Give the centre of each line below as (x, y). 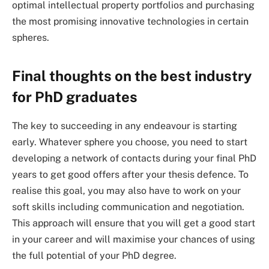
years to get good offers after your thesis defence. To (130, 175)
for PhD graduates (75, 96)
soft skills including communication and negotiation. (128, 207)
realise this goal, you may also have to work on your (126, 191)
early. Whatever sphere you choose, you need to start (130, 142)
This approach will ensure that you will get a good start (134, 223)
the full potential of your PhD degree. (94, 256)
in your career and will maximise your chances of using (134, 240)
